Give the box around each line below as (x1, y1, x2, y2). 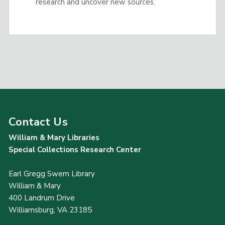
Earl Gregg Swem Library (9, 168, 95, 179)
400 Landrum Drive (9, 192, 75, 203)
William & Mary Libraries (9, 132, 100, 143)
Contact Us (9, 115, 68, 130)
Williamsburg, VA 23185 (9, 204, 92, 215)
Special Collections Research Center (9, 144, 142, 155)
